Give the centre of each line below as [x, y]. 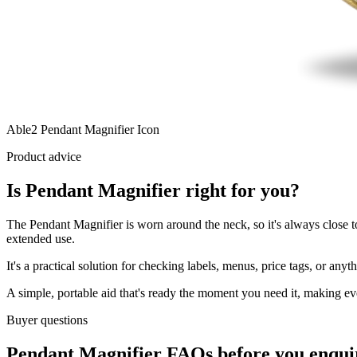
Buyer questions [47, 320]
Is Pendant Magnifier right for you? [153, 191]
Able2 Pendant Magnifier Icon [83, 130]
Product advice [44, 157]
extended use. [41, 239]
